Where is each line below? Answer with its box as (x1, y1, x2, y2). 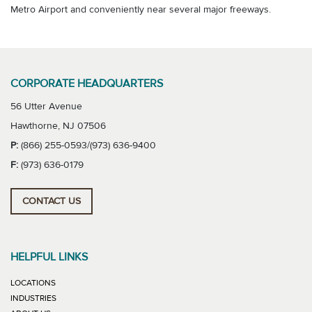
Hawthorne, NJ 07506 (10, 120, 106, 133)
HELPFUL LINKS (10, 250, 88, 264)
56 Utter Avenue (10, 100, 82, 114)
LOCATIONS (10, 277, 56, 288)
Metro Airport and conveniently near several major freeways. (10, 3, 271, 17)
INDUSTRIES (10, 292, 56, 304)
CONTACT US (22, 195, 81, 208)
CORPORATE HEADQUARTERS (10, 77, 163, 91)
